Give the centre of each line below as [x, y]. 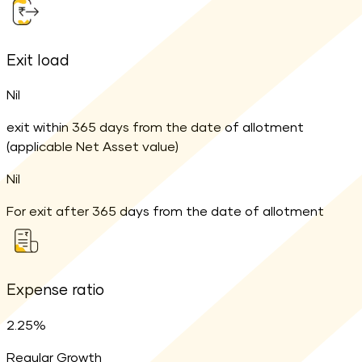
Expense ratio [55, 291]
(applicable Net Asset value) [93, 147]
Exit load [38, 61]
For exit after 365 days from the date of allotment [165, 212]
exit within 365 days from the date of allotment [155, 128]
